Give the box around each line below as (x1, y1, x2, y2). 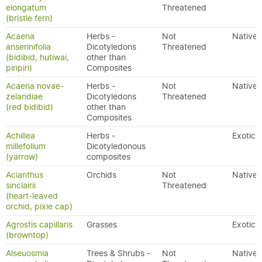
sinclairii (6, 180, 36, 191)
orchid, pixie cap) (6, 201, 73, 212)
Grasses (87, 219, 117, 230)
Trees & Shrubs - (87, 248, 150, 258)
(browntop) (6, 230, 49, 240)
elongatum (6, 2, 46, 13)
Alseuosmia (6, 248, 49, 258)
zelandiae (6, 91, 43, 102)
